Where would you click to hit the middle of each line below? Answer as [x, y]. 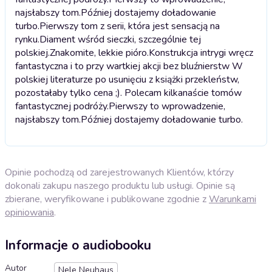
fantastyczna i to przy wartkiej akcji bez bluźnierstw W [129, 66]
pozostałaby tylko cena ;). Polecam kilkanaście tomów [128, 93]
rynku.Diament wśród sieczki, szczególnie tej [108, 40]
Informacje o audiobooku [78, 246]
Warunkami [233, 199]
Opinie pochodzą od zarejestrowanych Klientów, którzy [119, 173]
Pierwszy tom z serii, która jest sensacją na [130, 26]
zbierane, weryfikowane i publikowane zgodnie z [107, 199]
